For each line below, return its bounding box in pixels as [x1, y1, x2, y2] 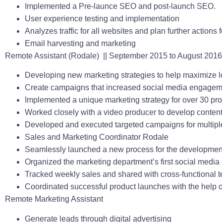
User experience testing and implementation [25, 14, 179, 23]
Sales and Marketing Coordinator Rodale [25, 133, 168, 142]
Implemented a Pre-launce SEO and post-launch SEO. [25, 1, 218, 10]
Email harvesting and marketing [25, 39, 136, 48]
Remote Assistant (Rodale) [5, 51, 101, 60]
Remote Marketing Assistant [5, 195, 103, 204]
